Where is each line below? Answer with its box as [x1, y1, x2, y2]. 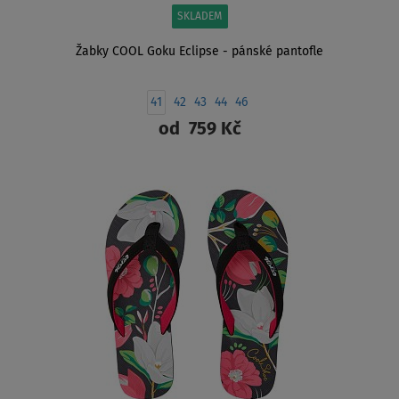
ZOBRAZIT [173, 168, 226, 182]
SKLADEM [176, 12, 223, 23]
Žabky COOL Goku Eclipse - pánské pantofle [76, 45, 323, 59]
